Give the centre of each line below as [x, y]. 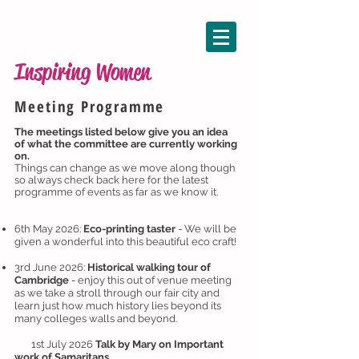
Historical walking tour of [149, 267]
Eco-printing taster [128, 229]
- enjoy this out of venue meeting [151, 280]
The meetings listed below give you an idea [121, 132]
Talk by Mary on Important [159, 344]
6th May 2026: [48, 229]
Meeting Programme [90, 107]
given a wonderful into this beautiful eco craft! [125, 242]
